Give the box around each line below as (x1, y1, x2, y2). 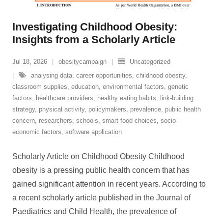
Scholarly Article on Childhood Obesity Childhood (12, 152, 185, 161)
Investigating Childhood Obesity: (12, 21, 177, 33)
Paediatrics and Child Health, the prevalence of (12, 207, 176, 216)
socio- (161, 117, 178, 124)
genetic (168, 83, 189, 90)
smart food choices (102, 117, 157, 124)
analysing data (31, 72, 72, 79)
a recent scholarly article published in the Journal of (12, 193, 191, 202)
